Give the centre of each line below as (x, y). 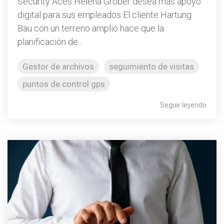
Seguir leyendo (183, 105)
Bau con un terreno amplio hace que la (91, 28)
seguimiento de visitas (151, 66)
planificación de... (50, 41)
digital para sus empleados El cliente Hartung (104, 14)
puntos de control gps (64, 84)
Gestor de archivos (58, 66)
